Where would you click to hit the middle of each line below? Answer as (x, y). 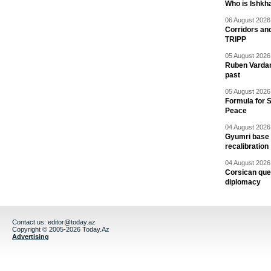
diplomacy (243, 182)
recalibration (247, 147)
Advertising (31, 237)
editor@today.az (72, 222)
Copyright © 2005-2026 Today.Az (61, 230)
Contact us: (30, 222)
